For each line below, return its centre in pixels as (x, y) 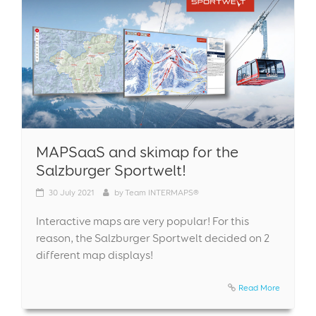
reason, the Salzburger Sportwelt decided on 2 (153, 238)
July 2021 (77, 192)
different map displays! (95, 255)
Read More (259, 287)
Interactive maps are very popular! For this (142, 221)
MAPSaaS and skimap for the (137, 151)
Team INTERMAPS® (162, 192)
